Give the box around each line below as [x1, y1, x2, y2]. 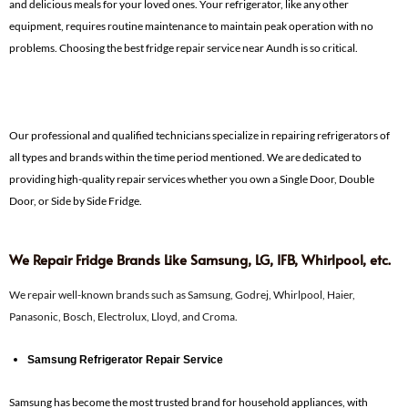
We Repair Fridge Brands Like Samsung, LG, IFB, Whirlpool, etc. [9, 249, 391, 269]
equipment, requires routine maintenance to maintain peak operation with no [9, 18, 373, 33]
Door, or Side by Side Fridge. [9, 193, 142, 208]
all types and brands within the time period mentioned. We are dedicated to [9, 149, 362, 164]
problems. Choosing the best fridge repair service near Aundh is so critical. [9, 40, 358, 55]
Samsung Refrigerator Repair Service [27, 352, 223, 366]
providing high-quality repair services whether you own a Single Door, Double [9, 171, 374, 186]
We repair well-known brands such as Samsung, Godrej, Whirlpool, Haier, [9, 287, 355, 301]
